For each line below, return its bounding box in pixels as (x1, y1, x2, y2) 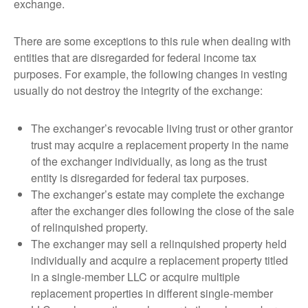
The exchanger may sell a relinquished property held (31, 236, 287, 252)
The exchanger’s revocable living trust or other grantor (31, 120, 293, 136)
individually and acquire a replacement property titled (31, 252, 288, 268)
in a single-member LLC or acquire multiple (31, 269, 240, 285)
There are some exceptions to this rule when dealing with (14, 33, 291, 49)
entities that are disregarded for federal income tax (14, 49, 256, 65)
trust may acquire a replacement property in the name (31, 137, 289, 153)
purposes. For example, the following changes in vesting (14, 66, 287, 82)
